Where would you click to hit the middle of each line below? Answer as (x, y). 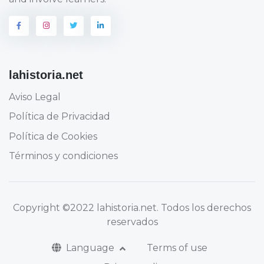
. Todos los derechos (204, 207)
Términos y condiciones (63, 156)
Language (92, 247)
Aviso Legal (35, 97)
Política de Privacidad (60, 117)
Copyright (38, 207)
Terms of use (177, 247)
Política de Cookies (53, 136)
